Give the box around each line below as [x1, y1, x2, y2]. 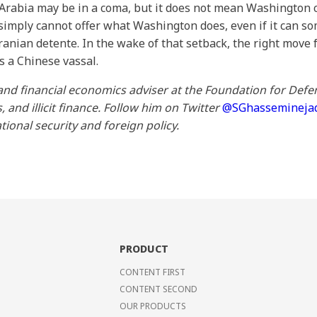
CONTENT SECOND [120, 283, 197, 295]
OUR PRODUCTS [120, 300, 186, 312]
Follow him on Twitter [103, 100, 222, 115]
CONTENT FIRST [120, 266, 185, 278]
